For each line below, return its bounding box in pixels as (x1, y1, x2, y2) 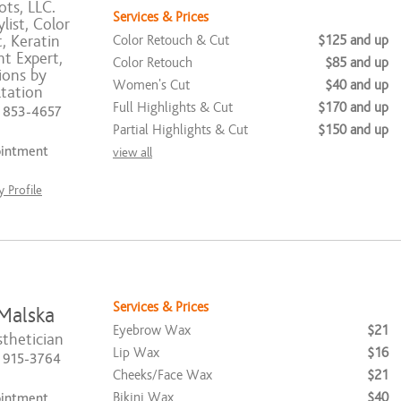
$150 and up (318, 122, 388, 138)
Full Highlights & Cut (113, 99, 233, 115)
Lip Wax (113, 344, 159, 361)
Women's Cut (113, 77, 190, 93)
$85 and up (325, 55, 388, 71)
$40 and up (325, 77, 388, 93)
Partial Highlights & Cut (113, 122, 248, 138)
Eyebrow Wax (113, 321, 191, 338)
